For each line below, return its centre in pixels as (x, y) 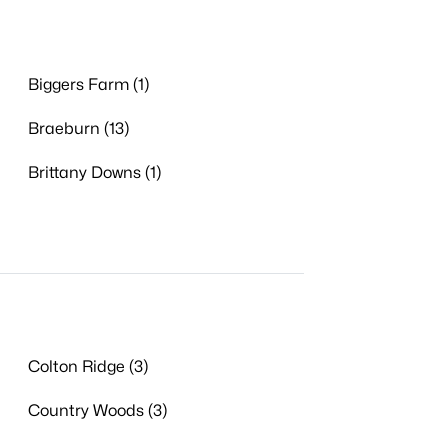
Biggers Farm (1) (88, 84)
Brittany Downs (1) (94, 172)
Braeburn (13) (78, 128)
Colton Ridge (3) (87, 366)
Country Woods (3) (97, 410)
